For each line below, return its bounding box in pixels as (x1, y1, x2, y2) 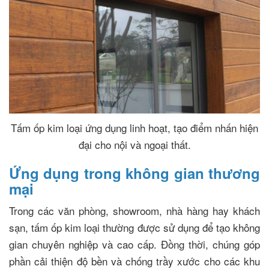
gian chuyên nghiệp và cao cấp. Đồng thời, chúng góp (9, 237, 260, 252)
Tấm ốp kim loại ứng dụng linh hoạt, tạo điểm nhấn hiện (11, 120, 258, 136)
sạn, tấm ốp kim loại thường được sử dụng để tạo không (9, 220, 260, 235)
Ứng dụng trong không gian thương (9, 163, 260, 184)
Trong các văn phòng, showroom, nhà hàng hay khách (9, 203, 260, 219)
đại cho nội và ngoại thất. (78, 137, 191, 153)
